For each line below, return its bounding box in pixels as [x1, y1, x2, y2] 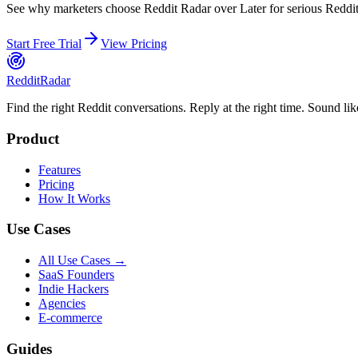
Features [38, 162, 81, 177]
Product [6, 130, 59, 148]
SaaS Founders [38, 268, 114, 282]
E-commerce [38, 311, 102, 325]
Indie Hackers [38, 282, 109, 296]
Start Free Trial [6, 37, 82, 51]
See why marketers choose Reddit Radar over [6, 2, 240, 16]
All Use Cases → [38, 253, 126, 268]
